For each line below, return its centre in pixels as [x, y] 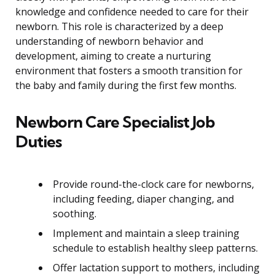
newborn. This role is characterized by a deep [119, 27]
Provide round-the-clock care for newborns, [153, 184]
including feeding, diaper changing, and [143, 199]
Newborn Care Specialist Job [115, 122]
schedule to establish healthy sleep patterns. [155, 248]
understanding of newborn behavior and [109, 41]
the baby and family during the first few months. [126, 86]
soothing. [75, 214]
